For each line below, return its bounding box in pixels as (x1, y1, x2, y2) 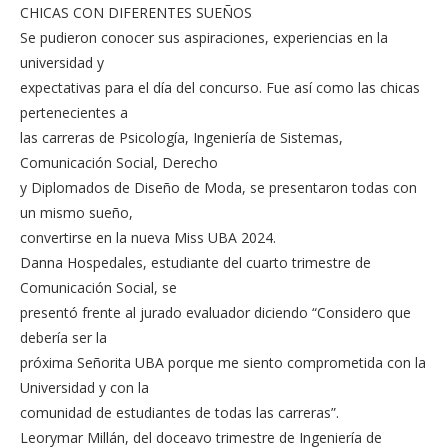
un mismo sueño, (20, 202, 133, 222)
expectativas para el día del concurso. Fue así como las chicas (20, 77, 420, 97)
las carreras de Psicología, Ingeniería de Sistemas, (20, 127, 343, 147)
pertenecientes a (20, 102, 128, 122)
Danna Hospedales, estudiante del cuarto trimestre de (20, 252, 371, 272)
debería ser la (20, 327, 107, 347)
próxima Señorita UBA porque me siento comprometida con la (20, 352, 426, 372)
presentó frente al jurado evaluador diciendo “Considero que (20, 302, 411, 322)
